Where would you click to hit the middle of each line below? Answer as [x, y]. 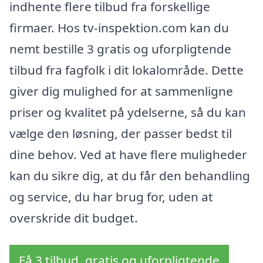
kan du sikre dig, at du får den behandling [130, 176]
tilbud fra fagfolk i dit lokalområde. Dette [127, 70]
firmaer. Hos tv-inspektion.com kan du [119, 28]
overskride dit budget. [74, 218]
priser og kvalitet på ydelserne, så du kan [128, 112]
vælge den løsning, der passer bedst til [121, 133]
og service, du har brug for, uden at [111, 197]
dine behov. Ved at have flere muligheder [128, 154]
